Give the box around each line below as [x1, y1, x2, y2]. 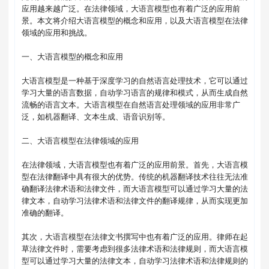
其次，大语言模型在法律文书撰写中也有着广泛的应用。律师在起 [21, 232, 248, 241]
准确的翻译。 [21, 208, 68, 217]
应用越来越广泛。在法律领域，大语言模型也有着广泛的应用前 [21, 4, 240, 13]
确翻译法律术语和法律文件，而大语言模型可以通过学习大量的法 [21, 184, 248, 193]
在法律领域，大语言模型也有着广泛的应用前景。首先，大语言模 [21, 160, 248, 169]
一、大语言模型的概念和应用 [21, 52, 123, 61]
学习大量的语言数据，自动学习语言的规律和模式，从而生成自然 [21, 88, 248, 97]
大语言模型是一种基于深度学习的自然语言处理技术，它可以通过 [21, 76, 248, 85]
